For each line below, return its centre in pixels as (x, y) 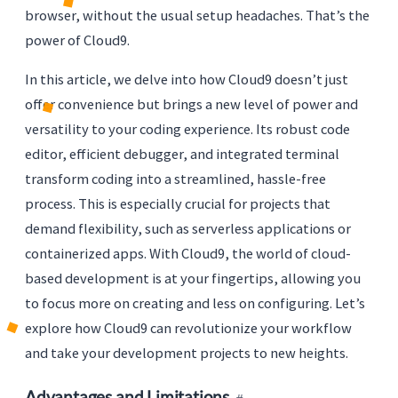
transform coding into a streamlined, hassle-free (175, 178)
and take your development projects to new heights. (187, 352)
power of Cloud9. (77, 40)
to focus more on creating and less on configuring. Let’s (195, 302)
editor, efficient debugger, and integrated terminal (182, 153)
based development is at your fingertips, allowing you (193, 278)
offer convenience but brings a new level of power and (191, 103)
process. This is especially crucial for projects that (178, 203)
